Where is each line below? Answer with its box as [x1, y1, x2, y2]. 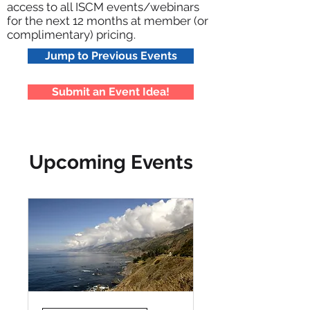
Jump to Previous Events [44, 49, 177, 63]
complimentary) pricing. [7, 28, 136, 42]
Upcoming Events [28, 151, 193, 174]
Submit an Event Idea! [52, 85, 170, 99]
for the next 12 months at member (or [7, 14, 208, 28]
